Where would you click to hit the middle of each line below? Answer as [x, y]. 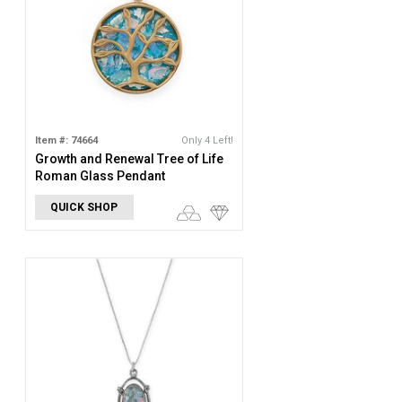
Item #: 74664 [66, 140]
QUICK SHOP [84, 207]
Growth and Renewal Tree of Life [129, 159]
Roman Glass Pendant [100, 176]
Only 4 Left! [207, 140]
